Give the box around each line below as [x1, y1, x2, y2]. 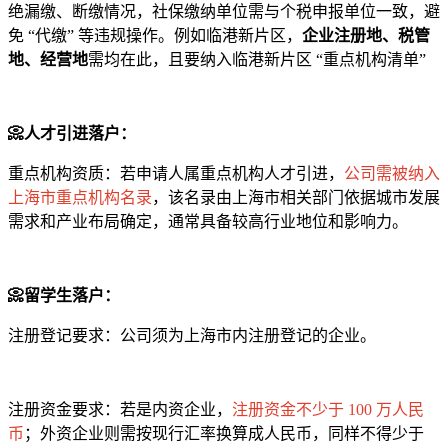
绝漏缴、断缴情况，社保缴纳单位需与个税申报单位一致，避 [8, 3, 440, 21]
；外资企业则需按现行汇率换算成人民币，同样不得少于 [24, 425, 424, 443]
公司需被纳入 [344, 165, 440, 183]
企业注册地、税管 [302, 27, 430, 45]
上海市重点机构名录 [8, 189, 152, 207]
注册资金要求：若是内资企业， [8, 401, 232, 419]
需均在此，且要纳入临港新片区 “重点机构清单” [88, 51, 430, 69]
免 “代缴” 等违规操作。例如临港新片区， [8, 27, 302, 45]
